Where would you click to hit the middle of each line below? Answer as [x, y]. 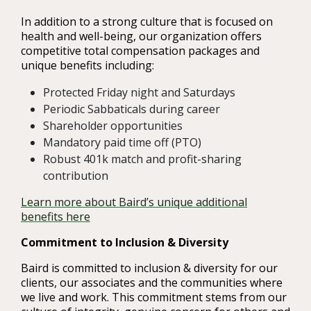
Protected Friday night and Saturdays [142, 93]
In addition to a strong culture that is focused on [147, 22]
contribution [78, 176]
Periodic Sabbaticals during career [134, 109]
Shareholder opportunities [117, 126]
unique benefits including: [90, 66]
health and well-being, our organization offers [141, 36]
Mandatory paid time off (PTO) [124, 143]
